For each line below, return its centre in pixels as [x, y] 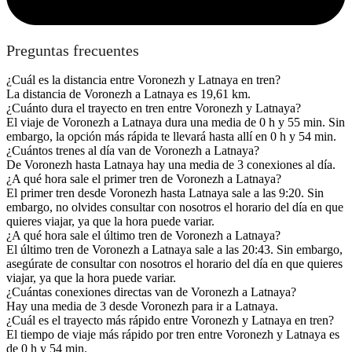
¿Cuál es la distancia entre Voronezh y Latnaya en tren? [143, 79]
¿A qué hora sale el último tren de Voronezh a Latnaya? [143, 235]
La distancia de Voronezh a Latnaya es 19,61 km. [128, 93]
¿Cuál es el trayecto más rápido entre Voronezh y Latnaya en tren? [170, 320]
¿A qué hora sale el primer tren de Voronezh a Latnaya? [144, 178]
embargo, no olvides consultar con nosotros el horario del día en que [175, 207]
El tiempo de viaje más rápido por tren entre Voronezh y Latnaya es [173, 334]
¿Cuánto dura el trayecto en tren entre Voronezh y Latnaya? [154, 108]
